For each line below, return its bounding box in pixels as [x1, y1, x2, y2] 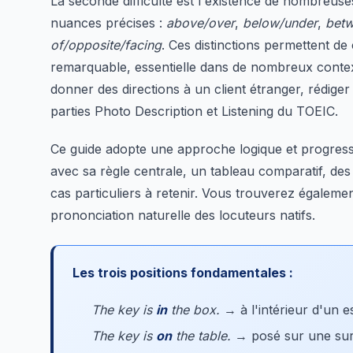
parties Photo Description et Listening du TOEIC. [50, 103, 338, 119]
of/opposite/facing [50, 37, 162, 53]
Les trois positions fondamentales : [72, 265, 293, 281]
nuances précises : [50, 15, 166, 31]
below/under [243, 15, 318, 31]
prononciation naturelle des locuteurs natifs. [50, 207, 315, 223]
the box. [167, 302, 220, 318]
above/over [166, 15, 235, 31]
